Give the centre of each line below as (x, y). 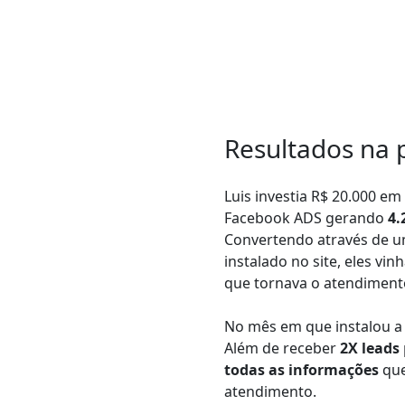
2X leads (370, 348)
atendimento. (270, 392)
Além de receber (282, 348)
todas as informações (301, 370)
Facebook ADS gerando (304, 218)
